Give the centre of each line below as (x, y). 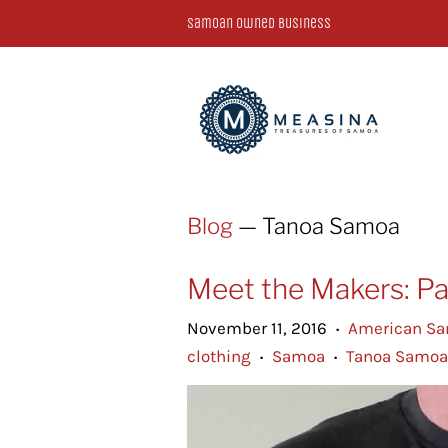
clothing (219, 355)
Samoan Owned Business (259, 23)
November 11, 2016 (257, 327)
